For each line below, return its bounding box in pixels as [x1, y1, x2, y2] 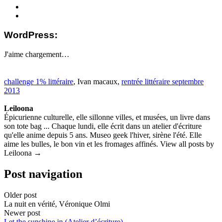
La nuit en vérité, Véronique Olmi [4, 199, 110, 208]
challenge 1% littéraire [4, 77, 73, 86]
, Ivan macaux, [73, 77, 121, 86]
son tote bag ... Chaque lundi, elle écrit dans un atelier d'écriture [4, 121, 202, 130]
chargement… [25, 50, 69, 58]
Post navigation [4, 167, 82, 180]
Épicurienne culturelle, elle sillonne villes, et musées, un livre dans [4, 112, 210, 121]
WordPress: [4, 29, 57, 40]
